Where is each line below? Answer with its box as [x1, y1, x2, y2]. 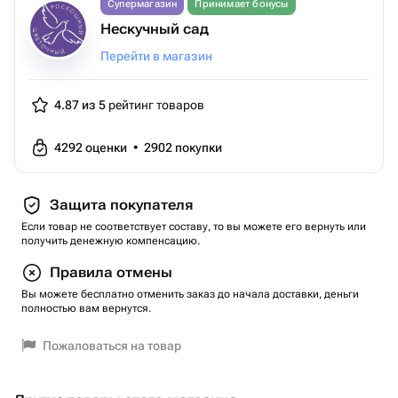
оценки [85, 140, 130, 155]
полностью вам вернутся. [21, 302, 151, 314]
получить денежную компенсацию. [21, 235, 200, 247]
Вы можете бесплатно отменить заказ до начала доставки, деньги [21, 288, 359, 300]
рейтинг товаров [106, 98, 204, 112]
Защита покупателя [50, 196, 193, 213]
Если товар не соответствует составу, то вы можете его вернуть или [21, 220, 366, 233]
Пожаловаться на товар [43, 338, 181, 353]
